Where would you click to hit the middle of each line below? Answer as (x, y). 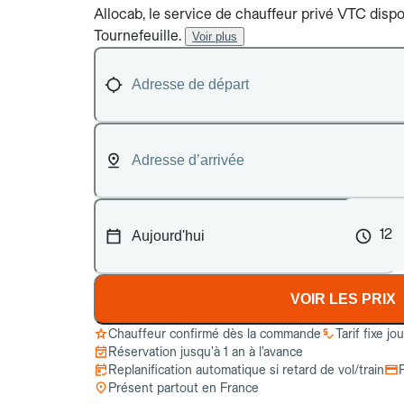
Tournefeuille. (138, 36)
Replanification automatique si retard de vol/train (246, 370)
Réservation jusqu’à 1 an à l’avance (206, 352)
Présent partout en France (184, 388)
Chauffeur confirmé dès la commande (215, 334)
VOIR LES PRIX (344, 299)
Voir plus (215, 37)
